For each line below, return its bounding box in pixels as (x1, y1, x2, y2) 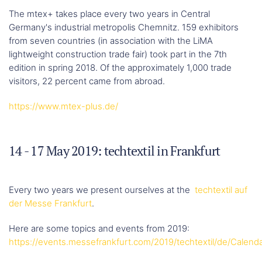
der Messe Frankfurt (9, 197, 92, 209)
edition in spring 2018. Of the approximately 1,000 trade (9, 61, 232, 73)
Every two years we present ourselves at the (9, 184, 195, 195)
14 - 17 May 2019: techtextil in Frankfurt (9, 142, 220, 159)
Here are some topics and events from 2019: (9, 222, 192, 234)
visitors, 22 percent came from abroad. (9, 75, 165, 87)
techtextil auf (195, 184, 247, 195)
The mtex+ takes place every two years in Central (9, 8, 210, 19)
